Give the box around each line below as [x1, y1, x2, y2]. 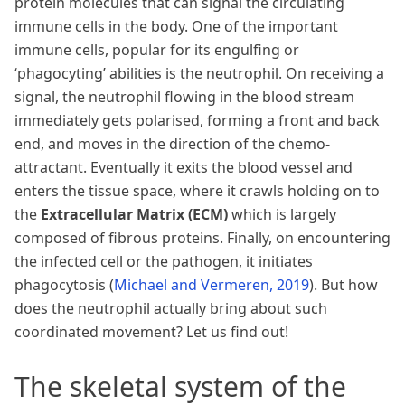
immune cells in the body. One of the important [14, 16, 338, 37]
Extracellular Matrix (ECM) [41, 204, 228, 225]
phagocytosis [14, 275, 109, 296]
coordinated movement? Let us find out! [14, 322, 288, 343]
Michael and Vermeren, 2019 [114, 275, 309, 296]
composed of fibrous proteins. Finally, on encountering [14, 228, 391, 249]
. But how [314, 275, 378, 296]
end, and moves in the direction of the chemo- [14, 134, 330, 155]
